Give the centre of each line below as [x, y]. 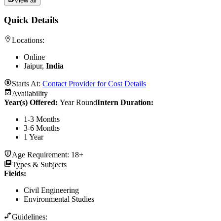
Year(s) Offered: [32, 102]
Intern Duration [124, 102]
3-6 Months [42, 128]
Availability [30, 93]
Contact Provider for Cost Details [94, 83]
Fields [14, 173]
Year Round [78, 102]
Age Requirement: [41, 154]
